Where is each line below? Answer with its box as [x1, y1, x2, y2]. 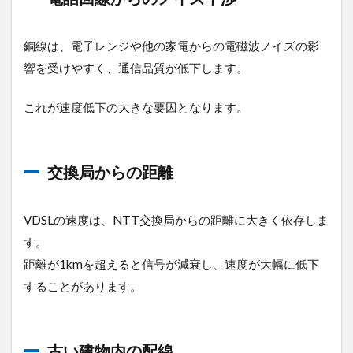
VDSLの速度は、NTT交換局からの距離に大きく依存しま [24, 212, 329, 227]
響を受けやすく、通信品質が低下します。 [24, 60, 248, 75]
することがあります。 [24, 278, 142, 293]
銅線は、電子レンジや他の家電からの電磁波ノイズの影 [24, 38, 319, 53]
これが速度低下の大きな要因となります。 [24, 99, 248, 114]
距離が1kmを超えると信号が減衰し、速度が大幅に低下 [24, 256, 319, 271]
